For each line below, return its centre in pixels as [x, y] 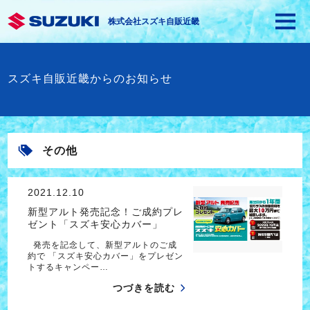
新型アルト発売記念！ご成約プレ [105, 212]
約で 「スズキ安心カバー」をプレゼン [105, 256]
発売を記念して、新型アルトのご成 [102, 245]
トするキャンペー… [68, 267]
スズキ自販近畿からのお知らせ [90, 79]
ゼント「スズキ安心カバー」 [95, 225]
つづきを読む [144, 288]
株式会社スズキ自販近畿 [153, 21]
